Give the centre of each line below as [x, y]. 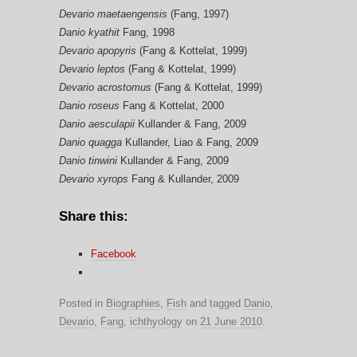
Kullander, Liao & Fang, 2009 [190, 142]
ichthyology [156, 321]
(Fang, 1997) [200, 14]
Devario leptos [92, 69]
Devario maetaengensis [115, 14]
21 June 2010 [231, 321]
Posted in [82, 303]
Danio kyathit [91, 32]
